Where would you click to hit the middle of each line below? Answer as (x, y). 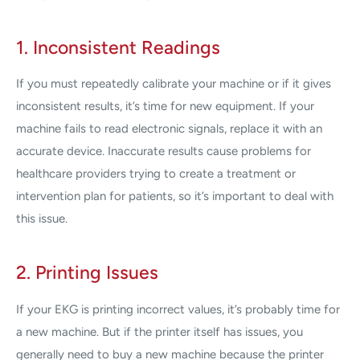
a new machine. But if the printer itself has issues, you (160, 331)
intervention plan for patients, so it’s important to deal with (175, 196)
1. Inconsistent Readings (118, 47)
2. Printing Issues (87, 273)
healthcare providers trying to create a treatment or (156, 174)
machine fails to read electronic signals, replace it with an (169, 129)
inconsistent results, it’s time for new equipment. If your (165, 106)
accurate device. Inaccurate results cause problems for (164, 151)
